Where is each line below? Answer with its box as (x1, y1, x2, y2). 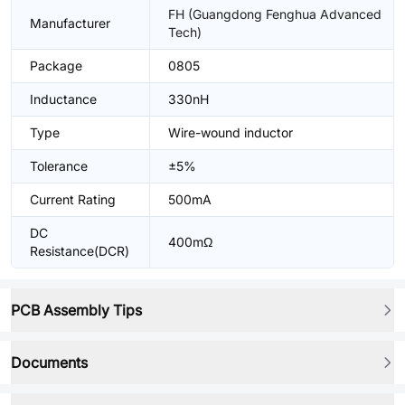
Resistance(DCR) (30, 243, 129, 259)
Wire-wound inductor (168, 125, 293, 140)
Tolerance (30, 158, 88, 174)
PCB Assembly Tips (11, 301, 142, 319)
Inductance (30, 91, 97, 107)
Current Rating (30, 192, 116, 207)
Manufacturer (30, 15, 110, 31)
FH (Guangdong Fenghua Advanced (168, 6, 381, 22)
